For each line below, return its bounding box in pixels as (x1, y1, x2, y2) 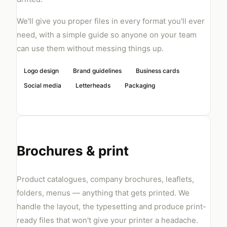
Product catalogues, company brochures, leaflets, (17, 174, 194, 184)
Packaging (125, 82, 155, 89)
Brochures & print (17, 143, 129, 159)
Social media (24, 82, 61, 89)
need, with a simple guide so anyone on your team (17, 30, 197, 40)
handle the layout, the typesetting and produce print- (17, 202, 206, 211)
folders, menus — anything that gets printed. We (17, 188, 190, 198)
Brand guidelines (73, 67, 122, 74)
